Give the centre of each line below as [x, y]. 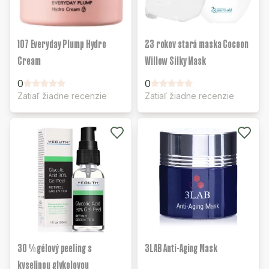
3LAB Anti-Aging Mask [181, 248]
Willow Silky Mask [175, 61]
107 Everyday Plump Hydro [62, 44]
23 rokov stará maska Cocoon [197, 44]
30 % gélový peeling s [55, 248]
